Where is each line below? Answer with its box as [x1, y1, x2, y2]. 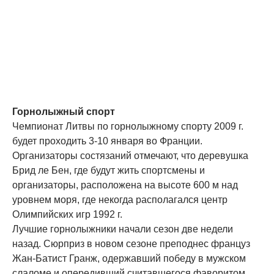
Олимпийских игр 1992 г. [12, 209, 122, 220]
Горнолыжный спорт [12, 106, 115, 117]
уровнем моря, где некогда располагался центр [12, 194, 228, 205]
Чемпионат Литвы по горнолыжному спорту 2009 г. [12, 121, 243, 131]
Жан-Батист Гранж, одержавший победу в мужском [12, 253, 246, 264]
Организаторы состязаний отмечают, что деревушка [12, 150, 248, 161]
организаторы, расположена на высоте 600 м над [12, 180, 238, 190]
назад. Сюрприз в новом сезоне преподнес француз [12, 239, 250, 249]
